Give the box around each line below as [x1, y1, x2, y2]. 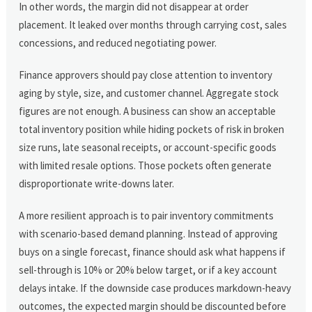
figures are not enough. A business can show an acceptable [19, 104, 276, 118]
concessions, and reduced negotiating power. [19, 36, 217, 49]
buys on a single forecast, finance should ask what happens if [19, 244, 286, 258]
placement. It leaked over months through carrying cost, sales [19, 17, 288, 31]
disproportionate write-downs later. [19, 176, 175, 190]
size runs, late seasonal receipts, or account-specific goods [19, 140, 277, 154]
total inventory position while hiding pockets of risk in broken [19, 122, 285, 136]
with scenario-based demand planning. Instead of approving [19, 226, 279, 240]
